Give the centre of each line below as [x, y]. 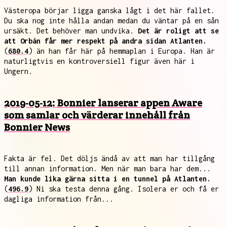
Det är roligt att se [178, 31]
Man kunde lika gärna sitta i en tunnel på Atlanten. [107, 179]
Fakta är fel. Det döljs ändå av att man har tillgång [109, 158]
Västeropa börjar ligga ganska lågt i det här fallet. [109, 10]
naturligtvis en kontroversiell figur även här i [99, 61]
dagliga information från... [59, 199]
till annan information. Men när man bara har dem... [107, 168]
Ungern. [18, 71]
